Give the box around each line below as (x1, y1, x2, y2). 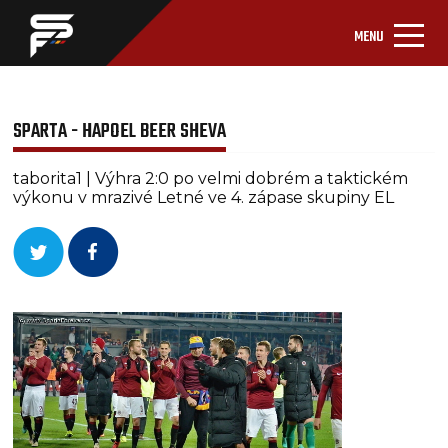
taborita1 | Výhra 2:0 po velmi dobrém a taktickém (13, 169, 409, 188)
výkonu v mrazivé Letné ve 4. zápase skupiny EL (13, 188, 395, 207)
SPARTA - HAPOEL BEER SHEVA (13, 116, 227, 147)
